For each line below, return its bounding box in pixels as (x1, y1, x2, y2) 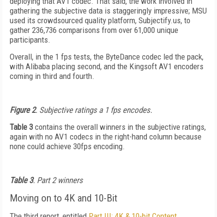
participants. (10, 35, 50, 45)
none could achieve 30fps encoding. (10, 141, 125, 151)
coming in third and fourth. (10, 71, 94, 81)
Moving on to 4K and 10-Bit (10, 192, 117, 204)
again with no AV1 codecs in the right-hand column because (10, 132, 201, 141)
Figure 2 (10, 105, 35, 115)
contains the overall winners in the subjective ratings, (33, 122, 206, 132)
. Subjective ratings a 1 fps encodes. (35, 105, 152, 115)
